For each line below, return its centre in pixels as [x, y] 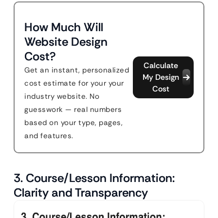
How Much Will [64, 27]
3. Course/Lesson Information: [94, 178]
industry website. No [62, 97]
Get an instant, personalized [77, 70]
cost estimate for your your [74, 83]
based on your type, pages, [73, 123]
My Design [161, 77]
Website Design [66, 42]
